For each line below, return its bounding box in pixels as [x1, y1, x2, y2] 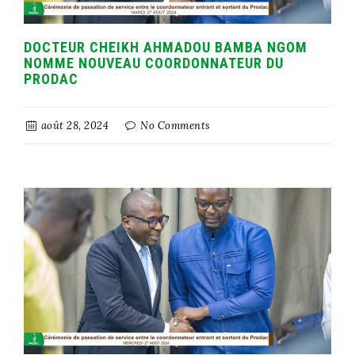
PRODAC [24, 70, 78, 87]
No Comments [137, 118, 211, 132]
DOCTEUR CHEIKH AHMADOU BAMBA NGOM [24, 38, 307, 55]
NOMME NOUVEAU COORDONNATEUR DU [24, 54, 284, 71]
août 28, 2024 [38, 118, 109, 132]
